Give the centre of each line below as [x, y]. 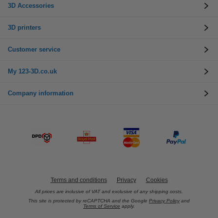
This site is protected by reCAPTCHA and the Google [89, 201]
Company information [41, 93]
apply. [127, 206]
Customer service [34, 49]
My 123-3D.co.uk [32, 71]
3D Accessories [31, 6]
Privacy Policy [164, 201]
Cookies [157, 180]
